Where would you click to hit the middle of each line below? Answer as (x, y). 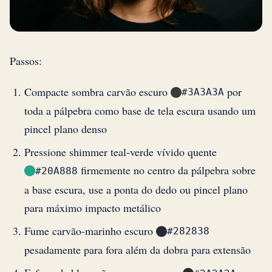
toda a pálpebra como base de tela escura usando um (140, 111)
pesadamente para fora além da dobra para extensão (138, 250)
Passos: (26, 60)
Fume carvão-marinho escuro (90, 230)
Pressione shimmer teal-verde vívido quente (121, 152)
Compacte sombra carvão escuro (97, 91)
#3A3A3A (203, 92)
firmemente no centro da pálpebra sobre (167, 170)
